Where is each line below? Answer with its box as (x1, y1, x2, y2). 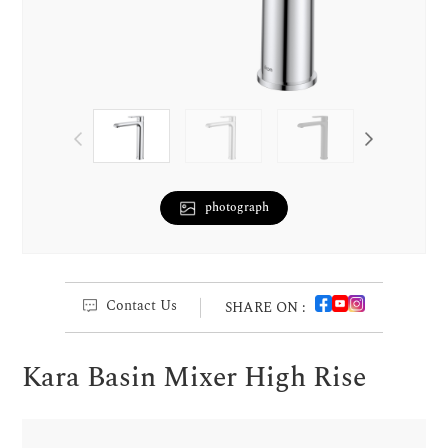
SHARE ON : (224, 297, 306, 319)
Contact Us (106, 294, 178, 316)
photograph (205, 198, 270, 218)
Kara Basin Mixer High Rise (22, 357, 367, 400)
